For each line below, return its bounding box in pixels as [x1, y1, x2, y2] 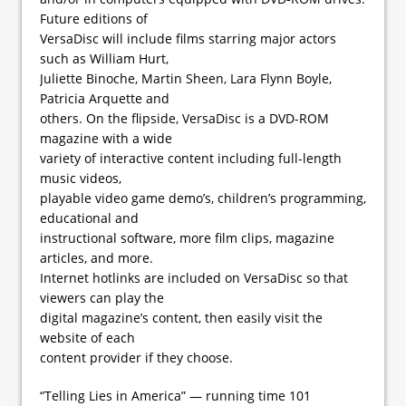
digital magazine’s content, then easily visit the [40, 308, 323, 326]
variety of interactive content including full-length [40, 149, 342, 167]
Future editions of [40, 9, 148, 27]
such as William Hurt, [40, 49, 169, 67]
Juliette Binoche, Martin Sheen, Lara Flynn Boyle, [40, 69, 332, 87]
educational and [40, 208, 139, 227]
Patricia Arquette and [40, 89, 169, 107]
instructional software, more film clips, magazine [40, 228, 334, 246]
